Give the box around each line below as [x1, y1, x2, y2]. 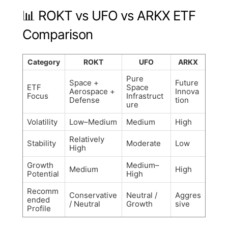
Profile [27, 203, 51, 213]
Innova [175, 86, 199, 96]
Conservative [69, 190, 117, 200]
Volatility [27, 117, 58, 127]
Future [175, 77, 198, 88]
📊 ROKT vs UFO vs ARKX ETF [22, 7, 195, 23]
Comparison [22, 26, 93, 42]
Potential [27, 168, 59, 179]
